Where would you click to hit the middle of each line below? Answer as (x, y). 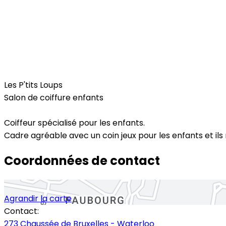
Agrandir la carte (38, 198)
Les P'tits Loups (33, 85)
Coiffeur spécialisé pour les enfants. (74, 123)
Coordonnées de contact (82, 160)
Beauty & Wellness (46, 70)
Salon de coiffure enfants (54, 98)
